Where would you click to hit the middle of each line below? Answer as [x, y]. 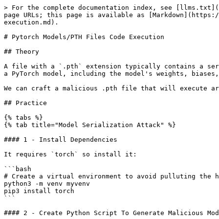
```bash [18, 169]
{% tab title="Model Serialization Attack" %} [90, 125]
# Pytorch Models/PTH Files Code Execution [84, 37]
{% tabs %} [23, 118]
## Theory [22, 52]
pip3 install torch [39, 191]
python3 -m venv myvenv [47, 184]
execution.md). [31, 22]
